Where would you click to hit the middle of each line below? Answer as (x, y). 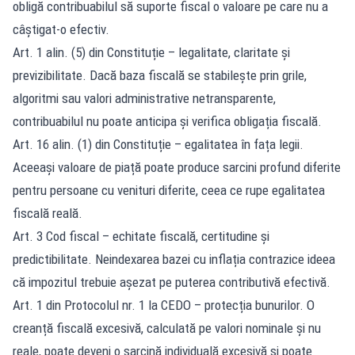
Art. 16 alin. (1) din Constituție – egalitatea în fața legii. (158, 144)
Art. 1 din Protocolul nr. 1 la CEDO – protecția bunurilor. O (164, 305)
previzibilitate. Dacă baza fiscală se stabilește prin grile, (160, 75)
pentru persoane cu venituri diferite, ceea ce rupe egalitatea (169, 190)
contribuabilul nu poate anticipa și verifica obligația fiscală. (167, 121)
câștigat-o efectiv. (61, 29)
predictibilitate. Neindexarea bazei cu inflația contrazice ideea (174, 259)
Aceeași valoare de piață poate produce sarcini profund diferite (177, 167)
